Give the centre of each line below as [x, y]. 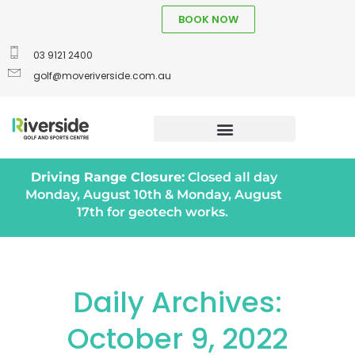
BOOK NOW [208, 19]
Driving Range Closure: [107, 177]
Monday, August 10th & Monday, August [154, 195]
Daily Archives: [177, 302]
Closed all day [231, 177]
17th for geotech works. [154, 212]
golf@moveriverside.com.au [102, 75]
